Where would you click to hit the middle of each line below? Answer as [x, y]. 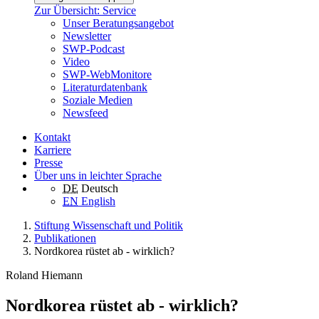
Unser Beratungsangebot [118, 23]
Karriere [53, 150]
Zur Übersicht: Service [85, 11]
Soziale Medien [98, 100]
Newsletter [87, 36]
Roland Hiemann [44, 276]
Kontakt [52, 137]
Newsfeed [85, 113]
